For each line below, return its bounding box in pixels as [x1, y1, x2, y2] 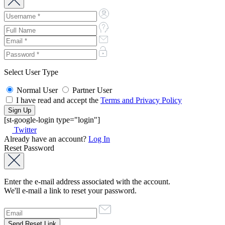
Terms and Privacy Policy [100, 95, 182, 104]
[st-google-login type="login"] [4, 115, 100, 124]
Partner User [72, 85, 112, 94]
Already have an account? [4, 134, 88, 143]
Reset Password [4, 143, 54, 152]
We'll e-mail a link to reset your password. [4, 186, 137, 195]
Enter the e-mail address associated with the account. [4, 177, 170, 186]
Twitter [14, 125, 37, 134]
